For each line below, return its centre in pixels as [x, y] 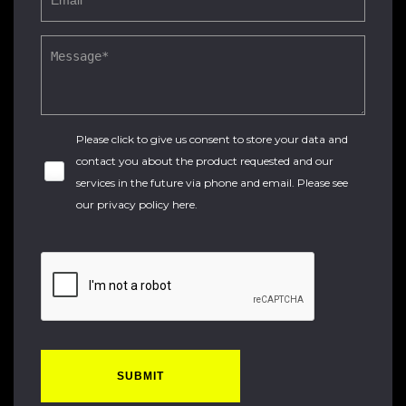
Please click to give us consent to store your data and [212, 139]
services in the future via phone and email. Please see [212, 183]
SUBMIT [140, 376]
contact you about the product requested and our [205, 161]
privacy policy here [146, 204]
